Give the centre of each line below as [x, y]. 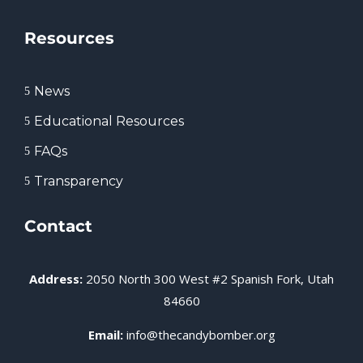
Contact [58, 226]
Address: [58, 279]
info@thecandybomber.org [201, 335]
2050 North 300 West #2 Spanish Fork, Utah [210, 279]
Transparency [79, 181]
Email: [107, 335]
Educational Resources [109, 122]
